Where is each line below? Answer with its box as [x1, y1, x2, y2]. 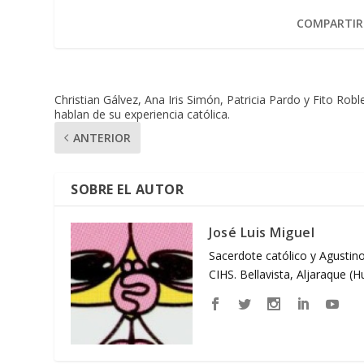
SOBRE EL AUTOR [71, 180, 184, 198]
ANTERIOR [73, 129, 132, 145]
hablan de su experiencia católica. [54, 106, 231, 122]
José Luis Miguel [209, 223, 315, 241]
